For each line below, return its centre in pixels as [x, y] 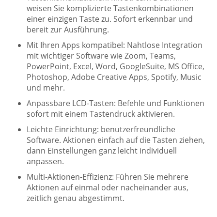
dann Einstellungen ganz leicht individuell [102, 150]
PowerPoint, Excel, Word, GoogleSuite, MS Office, [116, 66]
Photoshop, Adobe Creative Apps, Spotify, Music [114, 77]
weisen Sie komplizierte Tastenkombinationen [110, 8]
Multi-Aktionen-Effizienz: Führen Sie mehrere [108, 177]
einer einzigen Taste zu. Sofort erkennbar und [110, 19]
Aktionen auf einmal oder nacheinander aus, [108, 187]
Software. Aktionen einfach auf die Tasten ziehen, [116, 140]
